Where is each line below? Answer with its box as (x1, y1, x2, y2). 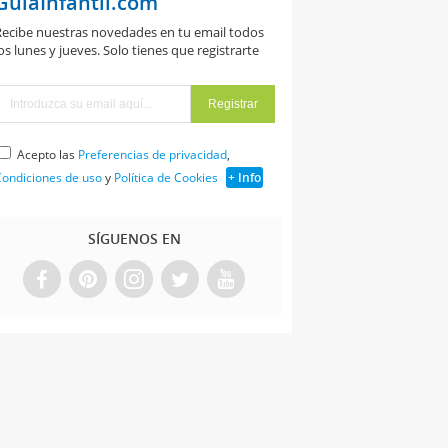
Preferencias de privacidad (77, 145, 227, 163)
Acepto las (16, 145, 78, 163)
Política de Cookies (113, 168, 218, 186)
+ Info (227, 168, 261, 186)
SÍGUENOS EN (87, 228, 181, 248)
